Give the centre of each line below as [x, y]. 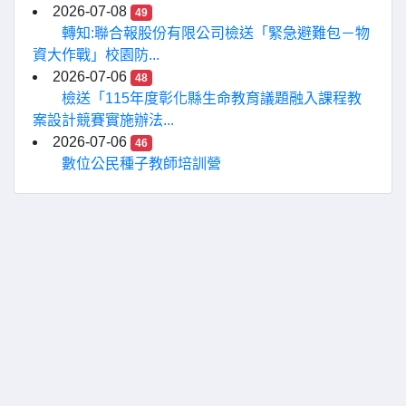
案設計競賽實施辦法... [103, 120]
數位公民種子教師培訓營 [141, 164]
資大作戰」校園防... [96, 55]
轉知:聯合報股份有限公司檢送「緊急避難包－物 [216, 33]
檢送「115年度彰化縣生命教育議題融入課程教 [212, 98]
